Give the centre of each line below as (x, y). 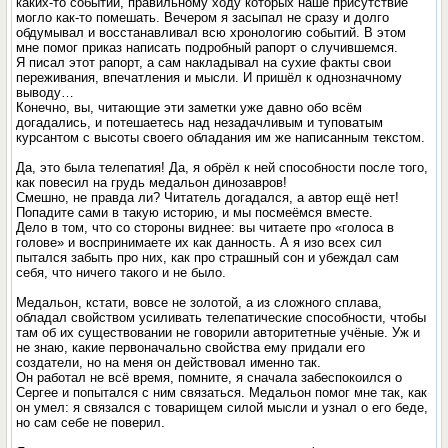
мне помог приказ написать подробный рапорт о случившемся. (207, 47)
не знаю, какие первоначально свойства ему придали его (191, 347)
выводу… (45, 92)
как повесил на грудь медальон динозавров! (152, 182)
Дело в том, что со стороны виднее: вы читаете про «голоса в (205, 227)
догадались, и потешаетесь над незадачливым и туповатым (200, 122)
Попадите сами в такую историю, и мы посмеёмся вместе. (195, 212)
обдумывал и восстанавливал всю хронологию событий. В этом (211, 32)
